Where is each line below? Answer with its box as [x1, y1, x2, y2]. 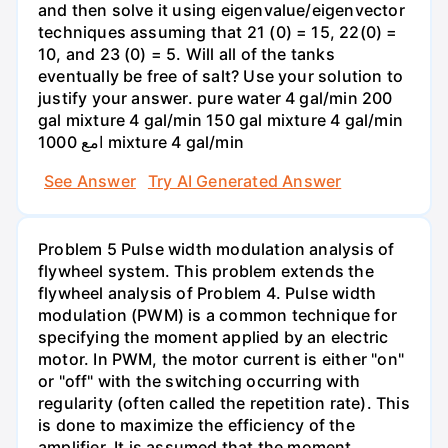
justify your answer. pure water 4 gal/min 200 [38, 87, 393, 108]
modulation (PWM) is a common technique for [38, 304, 397, 325]
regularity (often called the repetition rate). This [38, 392, 410, 413]
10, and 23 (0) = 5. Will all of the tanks [38, 43, 335, 64]
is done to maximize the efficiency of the [38, 414, 355, 435]
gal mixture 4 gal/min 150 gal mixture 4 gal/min [38, 109, 403, 130]
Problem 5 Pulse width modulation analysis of [38, 238, 395, 259]
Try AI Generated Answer [147, 170, 342, 191]
